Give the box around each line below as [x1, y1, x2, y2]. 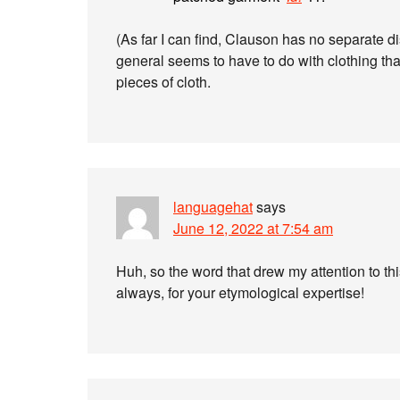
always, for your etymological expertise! [116, 282, 364, 303]
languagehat [173, 196, 253, 217]
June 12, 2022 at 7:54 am [173, 218, 333, 238]
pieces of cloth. [116, 71, 211, 92]
